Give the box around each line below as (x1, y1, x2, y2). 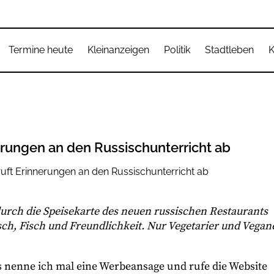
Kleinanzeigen (87, 44, 149, 56)
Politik (164, 44, 190, 56)
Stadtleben (205, 44, 254, 56)
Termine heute (9, 44, 73, 56)
